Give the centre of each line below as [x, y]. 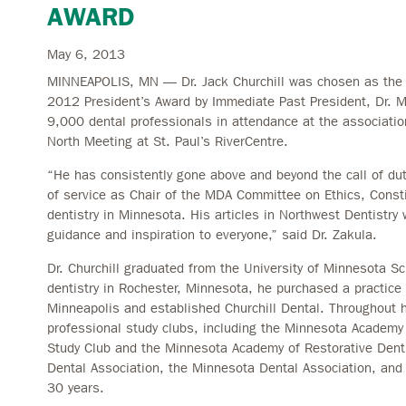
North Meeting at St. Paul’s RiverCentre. [168, 141]
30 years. [76, 387]
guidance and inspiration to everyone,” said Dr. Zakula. [213, 234]
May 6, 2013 [87, 54]
